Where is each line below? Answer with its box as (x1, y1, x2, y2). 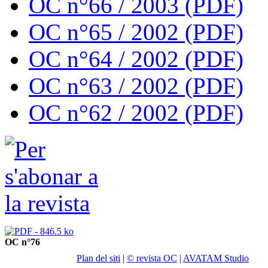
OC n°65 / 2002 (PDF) (29, 19, 243, 45)
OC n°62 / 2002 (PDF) (29, 100, 243, 126)
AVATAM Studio (183, 253, 249, 263)
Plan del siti (77, 253, 120, 263)
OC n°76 (5, 237, 40, 247)
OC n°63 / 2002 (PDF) (29, 73, 243, 99)
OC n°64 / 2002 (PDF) (29, 46, 243, 72)
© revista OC (127, 253, 177, 263)
